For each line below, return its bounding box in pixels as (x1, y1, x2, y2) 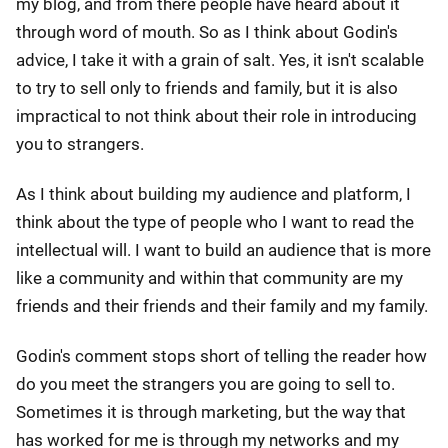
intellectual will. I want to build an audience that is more (16, 240, 431, 260)
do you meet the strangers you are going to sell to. (16, 374, 395, 394)
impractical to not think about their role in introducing (16, 106, 417, 126)
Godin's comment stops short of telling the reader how (16, 346, 427, 366)
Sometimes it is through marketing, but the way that (16, 402, 406, 422)
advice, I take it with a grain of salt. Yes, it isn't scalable (16, 50, 424, 70)
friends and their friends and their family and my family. (16, 296, 428, 316)
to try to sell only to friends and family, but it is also (16, 78, 398, 98)
